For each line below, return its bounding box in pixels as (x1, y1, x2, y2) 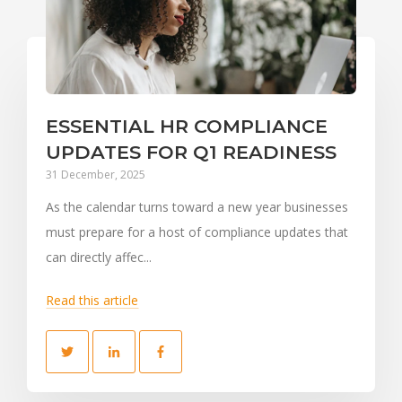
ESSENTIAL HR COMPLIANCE (46, 114, 328, 137)
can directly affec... (46, 248, 152, 266)
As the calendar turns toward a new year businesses (46, 197, 348, 215)
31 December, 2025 (46, 166, 145, 182)
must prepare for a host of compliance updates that (46, 223, 348, 240)
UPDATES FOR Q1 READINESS (46, 140, 336, 163)
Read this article (46, 291, 138, 309)
